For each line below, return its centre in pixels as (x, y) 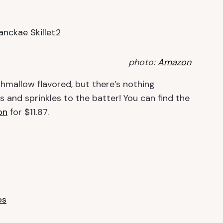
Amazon (174, 62)
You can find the (157, 98)
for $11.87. (29, 112)
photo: (143, 62)
